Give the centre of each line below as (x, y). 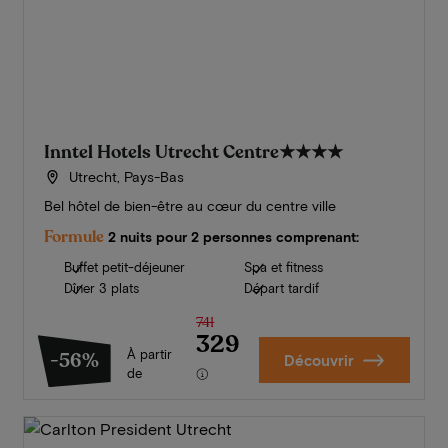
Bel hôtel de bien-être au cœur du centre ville (189, 206)
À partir (149, 354)
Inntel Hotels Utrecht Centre (161, 152)
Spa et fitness (283, 267)
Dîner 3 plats (101, 288)
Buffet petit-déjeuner (124, 267)
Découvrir (318, 360)
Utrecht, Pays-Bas (125, 177)
